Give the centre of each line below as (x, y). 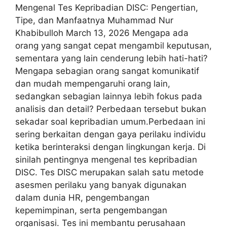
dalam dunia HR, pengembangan (82, 197)
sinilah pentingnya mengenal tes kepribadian (106, 159)
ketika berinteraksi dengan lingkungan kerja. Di (110, 147)
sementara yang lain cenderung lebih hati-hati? (111, 58)
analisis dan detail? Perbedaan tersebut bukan (111, 109)
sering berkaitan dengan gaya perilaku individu (110, 134)
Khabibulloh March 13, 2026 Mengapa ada (102, 33)
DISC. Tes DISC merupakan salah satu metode (109, 172)
